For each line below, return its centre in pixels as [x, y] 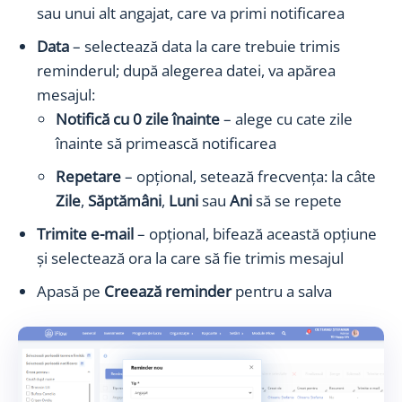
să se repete [299, 200]
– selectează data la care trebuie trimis [206, 46]
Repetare [90, 176]
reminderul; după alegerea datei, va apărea [186, 70]
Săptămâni [125, 200]
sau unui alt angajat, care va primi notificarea [191, 13]
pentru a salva [282, 291]
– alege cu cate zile [288, 118]
